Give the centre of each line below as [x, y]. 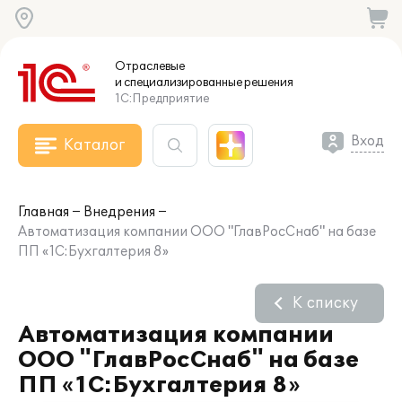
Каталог [94, 145]
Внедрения [119, 212]
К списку [325, 303]
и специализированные [179, 83]
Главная [44, 212]
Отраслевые [150, 66]
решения [268, 83]
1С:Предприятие [162, 99]
